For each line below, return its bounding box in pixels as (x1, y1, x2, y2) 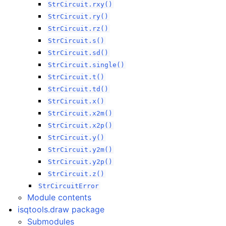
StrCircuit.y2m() (48, 146, 113, 153)
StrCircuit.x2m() (48, 109, 113, 117)
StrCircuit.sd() (48, 49, 109, 56)
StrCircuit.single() (48, 61, 125, 69)
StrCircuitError (38, 182, 99, 190)
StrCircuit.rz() (48, 25, 109, 32)
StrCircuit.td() (48, 85, 109, 93)
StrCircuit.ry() (48, 13, 109, 20)
